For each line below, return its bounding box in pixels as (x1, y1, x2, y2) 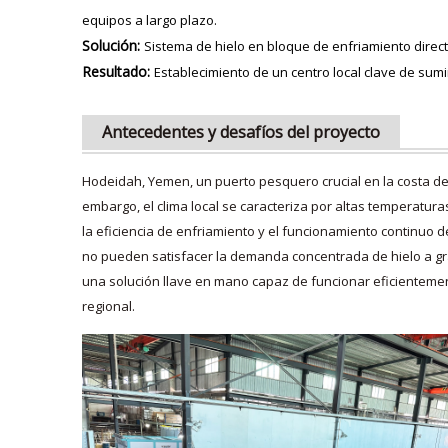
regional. (82, 296, 135, 315)
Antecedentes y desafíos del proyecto (102, 120, 380, 143)
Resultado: (82, 61, 154, 81)
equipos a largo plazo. (82, 10, 217, 29)
